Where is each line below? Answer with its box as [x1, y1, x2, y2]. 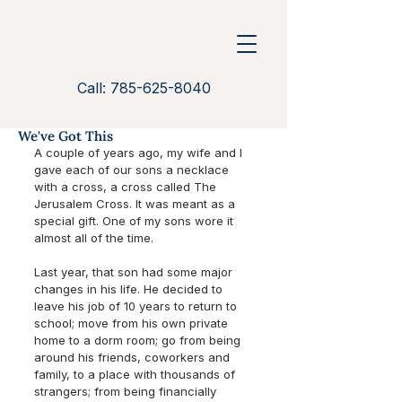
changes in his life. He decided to [34, 282, 226, 296]
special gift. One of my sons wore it [34, 214, 237, 228]
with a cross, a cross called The [34, 179, 220, 194]
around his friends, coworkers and [34, 350, 233, 364]
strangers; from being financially [34, 384, 220, 398]
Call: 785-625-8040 [77, 79, 211, 97]
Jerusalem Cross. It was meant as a [34, 197, 239, 211]
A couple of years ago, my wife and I [34, 145, 246, 160]
